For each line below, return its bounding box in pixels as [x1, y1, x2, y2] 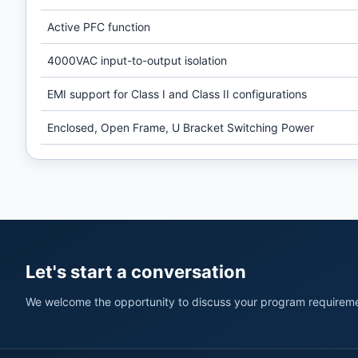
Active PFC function [47, 20, 150, 34]
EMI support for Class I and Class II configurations [47, 87, 307, 101]
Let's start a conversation [26, 261, 246, 282]
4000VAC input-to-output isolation [47, 54, 227, 67]
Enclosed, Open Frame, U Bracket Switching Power [47, 121, 314, 134]
